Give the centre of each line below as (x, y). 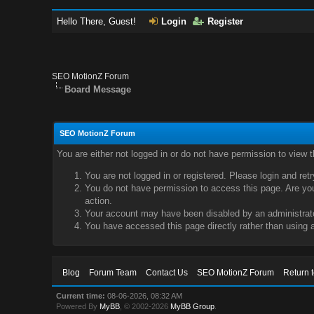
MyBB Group (193, 306)
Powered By (78, 306)
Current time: (81, 296)
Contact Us (167, 273)
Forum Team (113, 273)
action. (98, 201)
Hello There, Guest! (98, 21)
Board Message (98, 89)
